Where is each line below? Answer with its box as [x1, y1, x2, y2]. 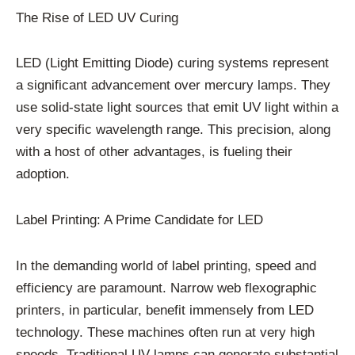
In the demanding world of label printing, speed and [16, 258, 316, 273]
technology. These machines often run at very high [16, 324, 315, 340]
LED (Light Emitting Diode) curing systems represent [16, 55, 329, 71]
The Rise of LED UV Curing [16, 10, 178, 25]
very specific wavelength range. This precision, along [16, 122, 330, 138]
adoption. [16, 166, 70, 182]
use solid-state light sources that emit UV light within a [16, 100, 338, 116]
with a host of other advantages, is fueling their [16, 144, 292, 160]
